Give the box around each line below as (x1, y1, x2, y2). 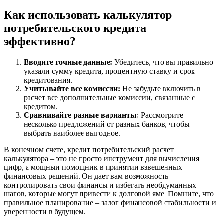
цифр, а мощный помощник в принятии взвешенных (4, 163, 182, 172)
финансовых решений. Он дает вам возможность (4, 172, 168, 181)
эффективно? (4, 35, 76, 48)
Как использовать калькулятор (4, 8, 172, 22)
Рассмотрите (139, 111, 183, 120)
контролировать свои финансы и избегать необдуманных (4, 181, 196, 190)
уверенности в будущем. (4, 207, 85, 216)
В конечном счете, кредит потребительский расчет (4, 145, 174, 154)
